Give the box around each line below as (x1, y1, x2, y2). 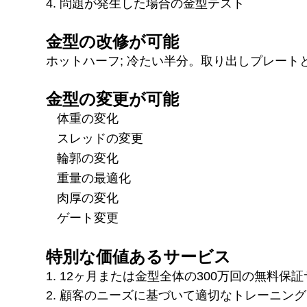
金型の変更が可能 (46, 89, 180, 108)
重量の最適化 (57, 171, 132, 185)
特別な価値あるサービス (46, 247, 232, 266)
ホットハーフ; (46, 53, 127, 68)
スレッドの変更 (57, 131, 144, 145)
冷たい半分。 (127, 53, 201, 68)
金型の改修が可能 (46, 32, 180, 51)
